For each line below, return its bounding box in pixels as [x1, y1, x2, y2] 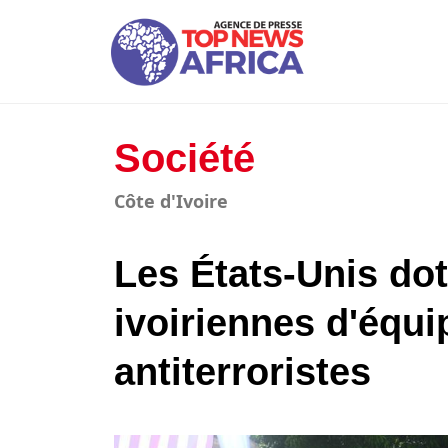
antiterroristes [114, 351, 371, 394]
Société [114, 136, 255, 181]
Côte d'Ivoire [114, 189, 228, 214]
